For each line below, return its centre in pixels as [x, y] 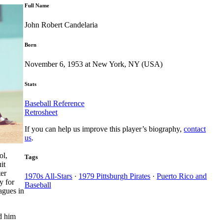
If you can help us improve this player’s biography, [104, 129]
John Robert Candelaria [61, 25]
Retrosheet [41, 112]
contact [195, 129]
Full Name [37, 5]
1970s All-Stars [49, 176]
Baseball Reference [55, 103]
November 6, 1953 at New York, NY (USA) [94, 64]
